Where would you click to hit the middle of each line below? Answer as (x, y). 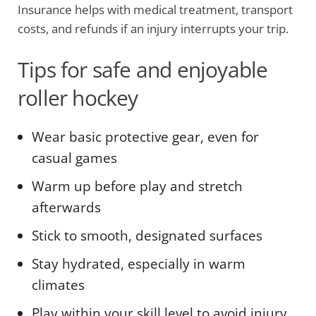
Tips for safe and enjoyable (143, 69)
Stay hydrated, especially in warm (139, 264)
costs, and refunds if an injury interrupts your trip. (153, 29)
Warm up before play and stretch (137, 186)
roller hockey (78, 98)
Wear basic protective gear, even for (145, 137)
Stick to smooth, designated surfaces (147, 236)
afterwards (66, 207)
